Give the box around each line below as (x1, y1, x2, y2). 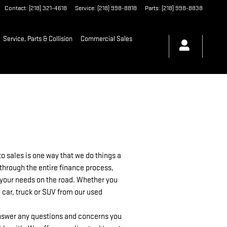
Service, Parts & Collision (3, 34, 73, 43)
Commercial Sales (81, 34, 133, 43)
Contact (5, 4, 26, 12)
